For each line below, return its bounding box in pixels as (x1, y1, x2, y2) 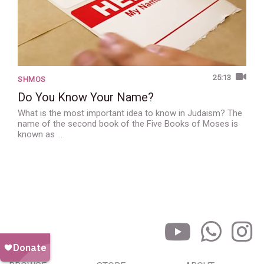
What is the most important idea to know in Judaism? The (18, 108, 242, 119)
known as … (18, 129, 62, 140)
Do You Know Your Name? (18, 90, 154, 105)
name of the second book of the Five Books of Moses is (18, 118, 238, 130)
